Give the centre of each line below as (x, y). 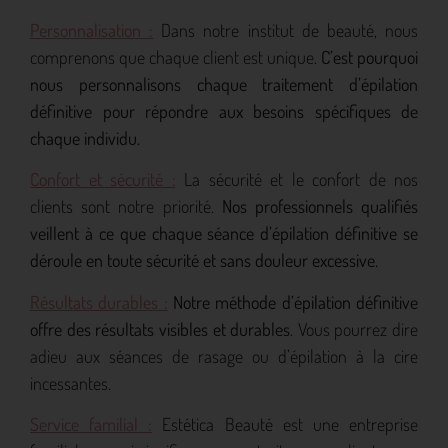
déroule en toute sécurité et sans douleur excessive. (204, 260)
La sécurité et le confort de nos (296, 179)
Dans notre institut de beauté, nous (286, 29)
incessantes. (70, 382)
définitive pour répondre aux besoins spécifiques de (224, 110)
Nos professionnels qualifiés (320, 206)
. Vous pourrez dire (354, 328)
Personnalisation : (92, 29)
